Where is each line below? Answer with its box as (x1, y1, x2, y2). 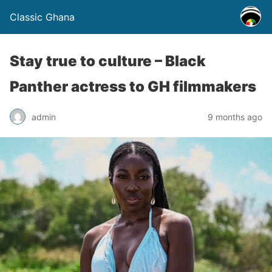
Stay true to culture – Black (10, 52, 206, 70)
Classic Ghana (10, 11, 75, 23)
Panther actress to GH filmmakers (10, 78, 256, 95)
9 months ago (208, 111, 262, 122)
